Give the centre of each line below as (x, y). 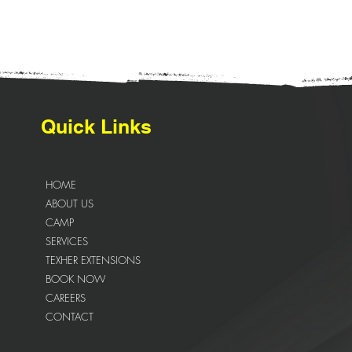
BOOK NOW (75, 279)
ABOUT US (70, 203)
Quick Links (96, 126)
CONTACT (70, 317)
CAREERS (66, 298)
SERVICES (67, 241)
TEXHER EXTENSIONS (93, 260)
